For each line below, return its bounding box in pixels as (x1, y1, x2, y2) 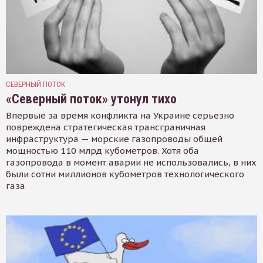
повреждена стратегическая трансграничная (6, 121, 205, 133)
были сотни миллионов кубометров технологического (6, 168, 244, 180)
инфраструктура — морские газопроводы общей (6, 133, 222, 144)
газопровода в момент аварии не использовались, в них (6, 156, 257, 168)
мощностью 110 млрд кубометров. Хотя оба (6, 144, 199, 156)
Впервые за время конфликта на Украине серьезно (6, 109, 234, 121)
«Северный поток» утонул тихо (6, 91, 177, 106)
